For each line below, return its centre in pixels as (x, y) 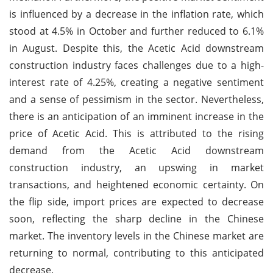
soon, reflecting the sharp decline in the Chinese (136, 218)
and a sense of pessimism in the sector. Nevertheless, (136, 99)
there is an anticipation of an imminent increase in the (136, 116)
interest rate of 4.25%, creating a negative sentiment (136, 82)
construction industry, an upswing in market (136, 167)
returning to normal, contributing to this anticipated (136, 253)
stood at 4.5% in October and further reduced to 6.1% (136, 31)
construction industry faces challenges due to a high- (136, 65)
